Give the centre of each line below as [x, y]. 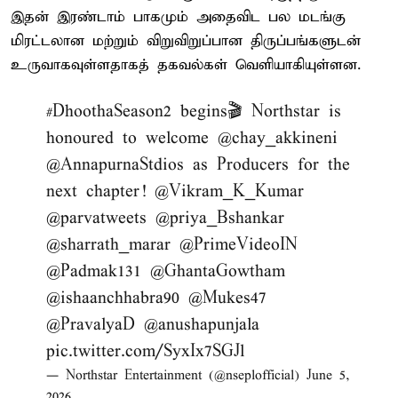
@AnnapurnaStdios [115, 164]
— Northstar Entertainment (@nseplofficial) [176, 375]
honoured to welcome [132, 138]
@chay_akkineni [278, 138]
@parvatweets [96, 218]
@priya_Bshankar [220, 218]
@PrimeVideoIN [239, 244]
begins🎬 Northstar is [256, 111]
